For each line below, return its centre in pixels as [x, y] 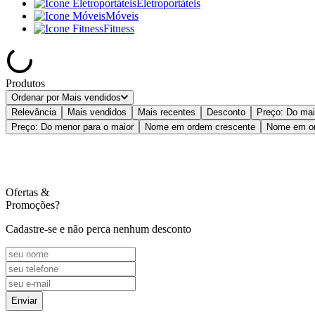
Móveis [122, 15]
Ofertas [22, 192]
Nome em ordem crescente [200, 127]
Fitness [119, 28]
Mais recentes [167, 112]
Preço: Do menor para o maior [72, 127]
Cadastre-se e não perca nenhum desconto [98, 229]
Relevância [34, 112]
